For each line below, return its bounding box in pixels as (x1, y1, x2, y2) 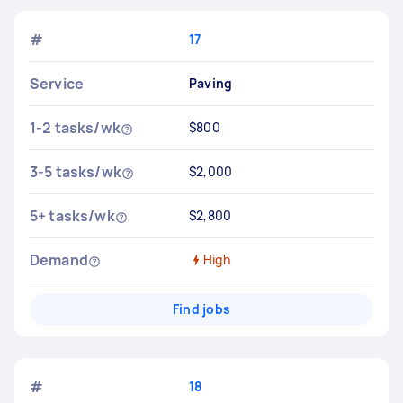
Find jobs (172, 300, 231, 318)
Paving (188, 75, 233, 92)
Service (30, 74, 85, 94)
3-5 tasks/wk (30, 162, 121, 182)
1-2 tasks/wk (30, 118, 121, 138)
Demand (30, 250, 88, 270)
